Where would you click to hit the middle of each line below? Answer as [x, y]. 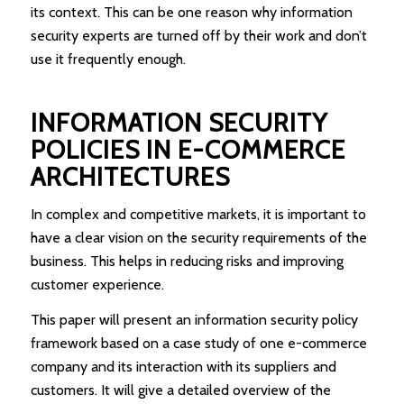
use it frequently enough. [108, 60]
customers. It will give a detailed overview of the [180, 390]
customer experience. [97, 284]
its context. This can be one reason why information [191, 13]
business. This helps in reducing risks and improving [187, 261]
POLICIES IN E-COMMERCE [188, 150]
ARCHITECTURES [130, 177]
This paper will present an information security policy [194, 320]
